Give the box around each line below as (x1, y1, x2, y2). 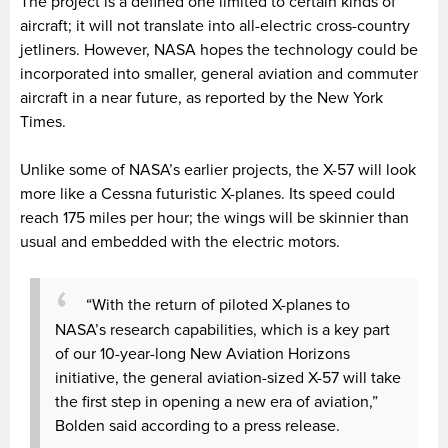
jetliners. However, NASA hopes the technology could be (20, 40, 418, 61)
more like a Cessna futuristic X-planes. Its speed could (20, 184, 395, 205)
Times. (20, 112, 66, 133)
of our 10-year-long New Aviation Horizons (55, 344, 350, 365)
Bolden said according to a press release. (55, 416, 340, 437)
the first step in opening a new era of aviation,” (55, 392, 378, 413)
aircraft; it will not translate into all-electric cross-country (20, 16, 410, 37)
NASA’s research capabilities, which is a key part (55, 320, 390, 341)
